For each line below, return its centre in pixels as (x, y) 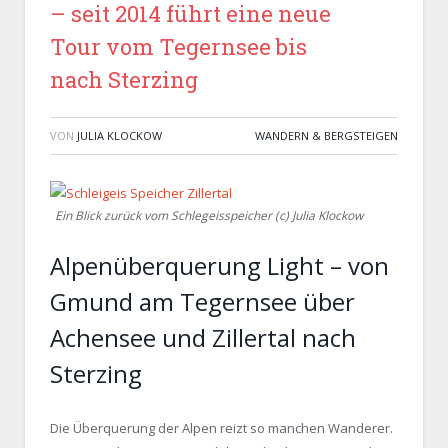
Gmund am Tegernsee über (202, 301)
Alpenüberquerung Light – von (219, 265)
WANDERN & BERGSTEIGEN (326, 135)
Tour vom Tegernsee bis (178, 46)
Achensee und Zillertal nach (203, 337)
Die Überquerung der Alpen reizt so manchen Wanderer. (221, 428)
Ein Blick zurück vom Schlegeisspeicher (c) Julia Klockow (209, 215)
